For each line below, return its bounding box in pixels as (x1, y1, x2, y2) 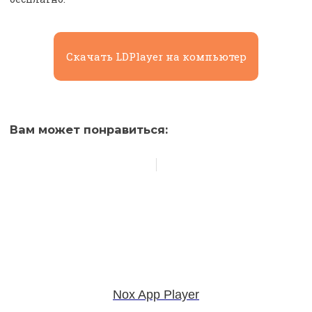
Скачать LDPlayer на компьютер (65, 49, 247, 63)
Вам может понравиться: (10, 122, 168, 136)
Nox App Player (113, 288, 199, 302)
